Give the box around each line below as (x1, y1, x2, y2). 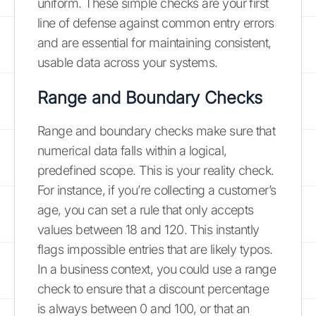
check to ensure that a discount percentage (37, 281, 269, 296)
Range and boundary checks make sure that (37, 123, 276, 138)
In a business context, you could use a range (37, 262, 276, 276)
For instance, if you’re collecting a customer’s (37, 183, 276, 197)
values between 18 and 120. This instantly (37, 222, 260, 237)
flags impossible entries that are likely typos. (37, 242, 273, 257)
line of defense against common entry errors (37, 16, 274, 30)
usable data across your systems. (37, 55, 218, 70)
